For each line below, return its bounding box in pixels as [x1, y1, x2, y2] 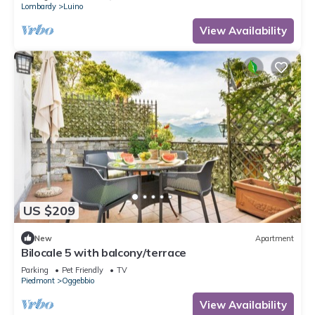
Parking [21, 265, 49, 276]
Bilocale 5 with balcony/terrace [21, 245, 187, 260]
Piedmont [21, 276, 55, 286]
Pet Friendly [62, 265, 103, 276]
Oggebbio [62, 276, 94, 286]
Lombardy [21, 1, 56, 12]
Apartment [255, 233, 294, 243]
